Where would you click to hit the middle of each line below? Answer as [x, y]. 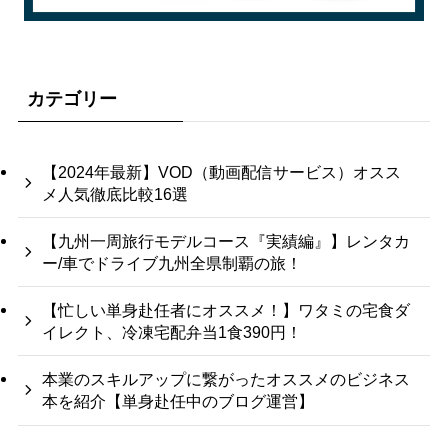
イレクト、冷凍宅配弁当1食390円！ [172, 332]
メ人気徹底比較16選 [115, 193]
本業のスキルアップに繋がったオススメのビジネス [226, 379]
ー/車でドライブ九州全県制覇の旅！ [172, 263]
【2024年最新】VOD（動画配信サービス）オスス [222, 171]
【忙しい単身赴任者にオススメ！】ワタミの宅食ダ [226, 310]
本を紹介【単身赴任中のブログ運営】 [178, 401]
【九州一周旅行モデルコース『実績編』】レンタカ [226, 241]
